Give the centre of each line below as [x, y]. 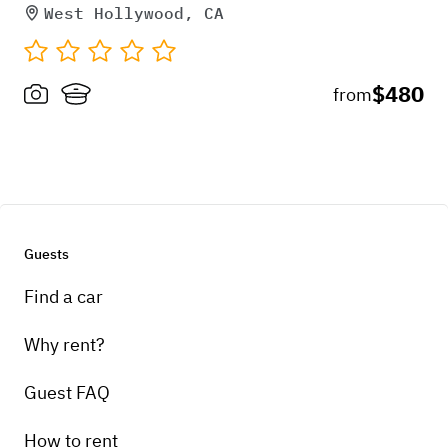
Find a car [63, 296]
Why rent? [64, 344]
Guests [46, 253]
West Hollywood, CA [134, 12]
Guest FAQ [67, 392]
